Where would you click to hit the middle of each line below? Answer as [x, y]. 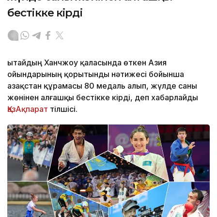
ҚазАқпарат [29, 109]
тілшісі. [64, 109]
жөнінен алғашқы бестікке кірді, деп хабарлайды [103, 97]
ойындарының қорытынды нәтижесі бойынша [96, 74]
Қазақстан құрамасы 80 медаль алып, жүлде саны [102, 85]
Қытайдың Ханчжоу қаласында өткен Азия [87, 62]
